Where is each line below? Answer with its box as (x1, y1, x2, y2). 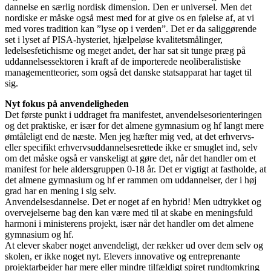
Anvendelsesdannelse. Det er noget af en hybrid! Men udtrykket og (5, 196, 261, 207)
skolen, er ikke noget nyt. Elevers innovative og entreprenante (5, 250, 240, 261)
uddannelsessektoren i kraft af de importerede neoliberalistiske (5, 56, 241, 67)
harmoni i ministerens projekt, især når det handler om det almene (5, 218, 253, 229)
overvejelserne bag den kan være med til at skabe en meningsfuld (5, 207, 253, 218)
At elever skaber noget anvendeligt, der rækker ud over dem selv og (5, 240, 263, 250)
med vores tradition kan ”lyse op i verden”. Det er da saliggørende (5, 23, 256, 34)
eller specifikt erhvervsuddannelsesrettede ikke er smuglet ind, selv (5, 142, 258, 152)
